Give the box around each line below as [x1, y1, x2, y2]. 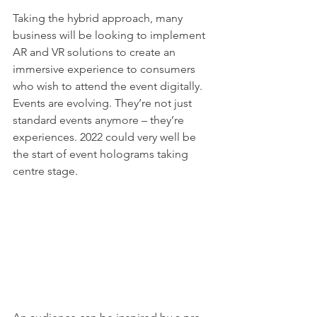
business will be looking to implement [13, 28, 208, 42]
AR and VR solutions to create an [13, 45, 178, 59]
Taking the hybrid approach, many [13, 11, 185, 25]
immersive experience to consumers [13, 62, 198, 76]
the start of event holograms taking [13, 147, 191, 161]
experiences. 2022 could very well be [13, 130, 199, 144]
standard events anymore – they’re [13, 113, 187, 127]
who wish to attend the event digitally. [13, 79, 205, 93]
